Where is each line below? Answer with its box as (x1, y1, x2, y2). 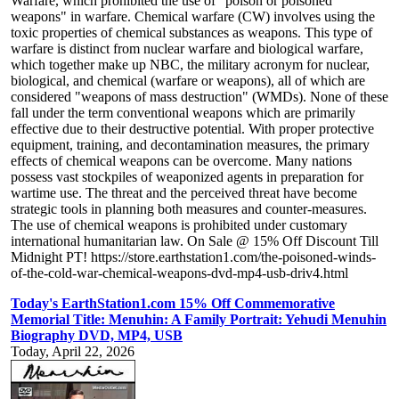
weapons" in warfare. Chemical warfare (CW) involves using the (11, 9, 375, 25)
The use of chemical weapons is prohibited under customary (11, 217, 347, 233)
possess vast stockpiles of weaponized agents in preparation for (11, 169, 363, 185)
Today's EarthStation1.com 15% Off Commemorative (11, 296, 335, 312)
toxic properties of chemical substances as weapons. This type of (11, 25, 372, 41)
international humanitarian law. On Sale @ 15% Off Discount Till (11, 233, 379, 249)
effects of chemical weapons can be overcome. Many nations (11, 153, 352, 169)
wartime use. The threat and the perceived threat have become (11, 185, 357, 201)
